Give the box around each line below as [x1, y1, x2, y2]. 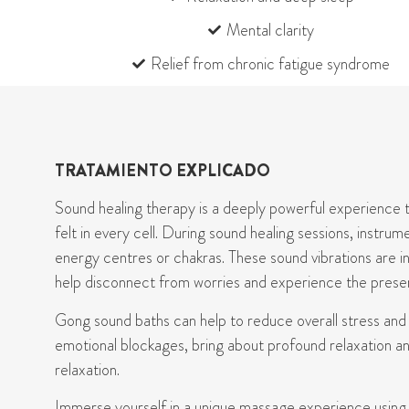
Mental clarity [226, 17, 315, 42]
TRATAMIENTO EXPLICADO [55, 158, 270, 183]
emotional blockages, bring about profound [55, 332, 330, 357]
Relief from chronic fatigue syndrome [151, 51, 391, 76]
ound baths [100, 308, 170, 332]
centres [103, 246, 152, 270]
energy [55, 246, 103, 270]
